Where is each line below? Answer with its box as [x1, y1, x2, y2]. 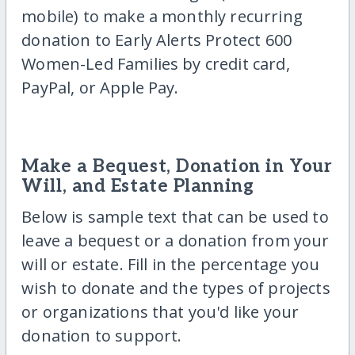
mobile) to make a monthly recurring [21, 5, 303, 27]
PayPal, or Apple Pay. [21, 76, 179, 98]
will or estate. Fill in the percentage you [21, 254, 319, 276]
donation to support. [21, 325, 182, 347]
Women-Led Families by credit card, [21, 52, 290, 74]
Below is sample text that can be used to [21, 206, 329, 228]
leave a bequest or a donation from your [21, 230, 330, 252]
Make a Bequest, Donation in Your [21, 155, 333, 177]
